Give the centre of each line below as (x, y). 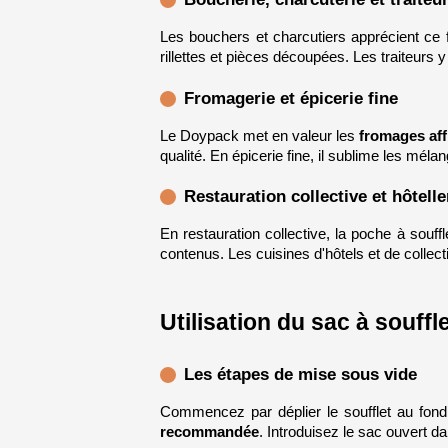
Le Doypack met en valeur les (259, 135)
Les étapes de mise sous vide (300, 373)
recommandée (209, 431)
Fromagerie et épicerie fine (290, 97)
